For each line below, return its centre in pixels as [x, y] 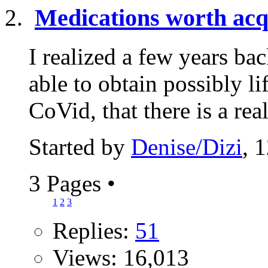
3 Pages [68, 183]
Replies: [94, 231]
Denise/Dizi [187, 147]
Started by [80, 147]
